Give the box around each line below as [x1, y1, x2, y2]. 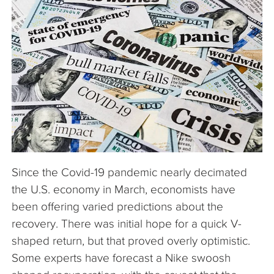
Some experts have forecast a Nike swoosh [12, 251, 231, 265]
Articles [23, 40, 50, 50]
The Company [23, 10, 76, 21]
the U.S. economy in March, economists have [12, 183, 235, 196]
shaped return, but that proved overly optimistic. [12, 234, 250, 248]
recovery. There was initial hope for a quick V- [12, 217, 242, 231]
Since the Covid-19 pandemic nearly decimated [12, 166, 247, 179]
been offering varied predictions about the [12, 200, 223, 213]
